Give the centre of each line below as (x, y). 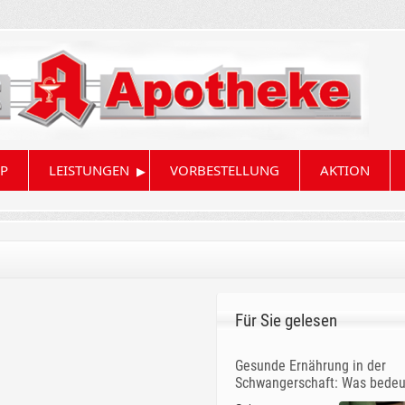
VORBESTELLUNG (224, 170)
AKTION (344, 170)
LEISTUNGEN (89, 170)
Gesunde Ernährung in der (310, 366)
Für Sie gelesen (286, 321)
